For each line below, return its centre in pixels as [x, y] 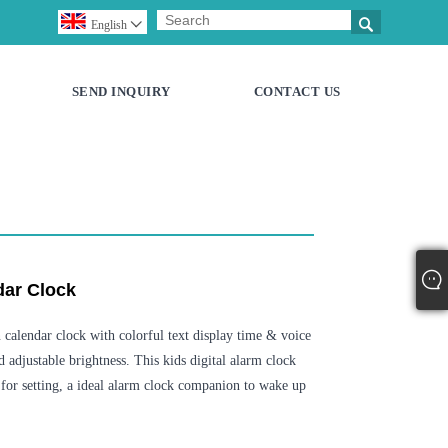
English [108, 25]
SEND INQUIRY [121, 91]
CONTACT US [297, 91]
